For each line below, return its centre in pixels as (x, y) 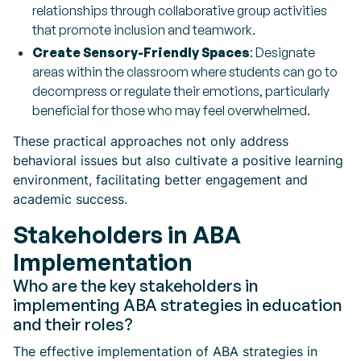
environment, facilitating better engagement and (160, 180)
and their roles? (73, 324)
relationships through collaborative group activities (180, 10)
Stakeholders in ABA (127, 234)
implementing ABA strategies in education (177, 305)
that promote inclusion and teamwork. (144, 30)
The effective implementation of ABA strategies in (165, 351)
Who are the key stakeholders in (135, 285)
